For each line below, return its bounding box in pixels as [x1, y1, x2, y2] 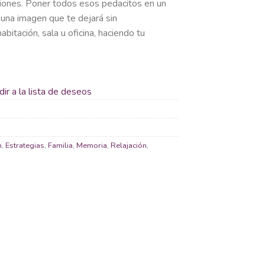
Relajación [111, 140, 147, 151]
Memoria [76, 140, 107, 151]
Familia [48, 140, 73, 151]
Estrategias [5, 140, 44, 151]
